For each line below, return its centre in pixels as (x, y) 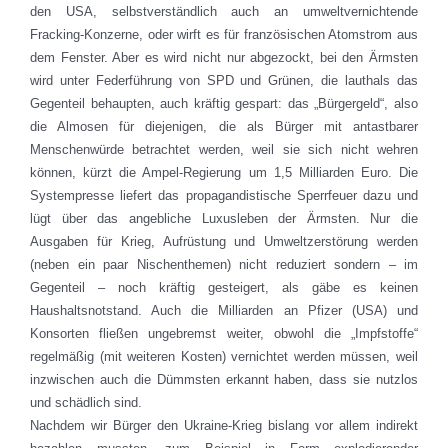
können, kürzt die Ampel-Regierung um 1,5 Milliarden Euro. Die (224, 173)
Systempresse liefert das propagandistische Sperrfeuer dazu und (224, 196)
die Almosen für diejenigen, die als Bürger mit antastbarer (224, 127)
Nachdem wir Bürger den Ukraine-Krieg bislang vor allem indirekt (224, 426)
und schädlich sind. (86, 403)
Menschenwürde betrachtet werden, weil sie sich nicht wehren (224, 150)
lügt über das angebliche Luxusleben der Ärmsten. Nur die (224, 219)
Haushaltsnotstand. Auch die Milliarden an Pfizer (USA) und (224, 311)
